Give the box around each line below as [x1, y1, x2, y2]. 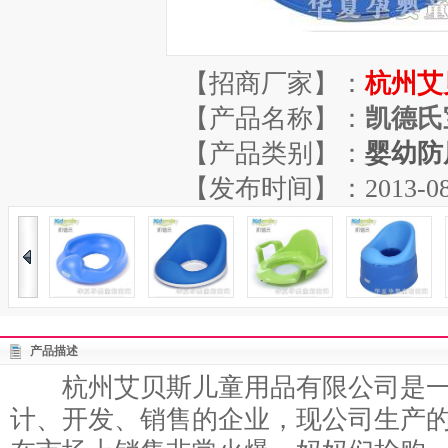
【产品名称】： [183, 104, 365, 133]
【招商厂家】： [183, 69, 365, 98]
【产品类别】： [183, 139, 365, 168]
